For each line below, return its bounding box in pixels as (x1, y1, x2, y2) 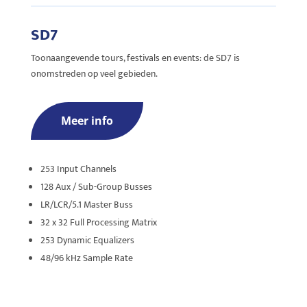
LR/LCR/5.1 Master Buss (40, 196, 133, 212)
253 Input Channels (40, 160, 116, 177)
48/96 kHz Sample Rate (40, 249, 133, 266)
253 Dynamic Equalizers (40, 232, 134, 248)
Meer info (60, 112, 113, 128)
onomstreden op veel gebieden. (30, 65, 160, 82)
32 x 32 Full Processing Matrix (40, 214, 157, 230)
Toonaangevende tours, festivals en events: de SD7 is (30, 49, 240, 66)
